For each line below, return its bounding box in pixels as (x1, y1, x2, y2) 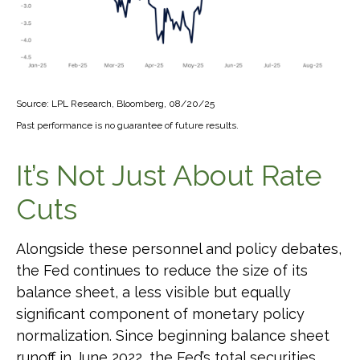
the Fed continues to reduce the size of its (16, 261, 308, 279)
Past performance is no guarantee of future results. (16, 119, 239, 131)
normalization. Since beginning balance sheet (16, 326, 329, 344)
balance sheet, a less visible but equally (16, 283, 291, 301)
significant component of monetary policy (16, 305, 305, 322)
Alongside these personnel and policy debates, (16, 239, 342, 257)
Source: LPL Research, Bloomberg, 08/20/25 (16, 97, 215, 109)
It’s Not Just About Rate (16, 157, 322, 192)
